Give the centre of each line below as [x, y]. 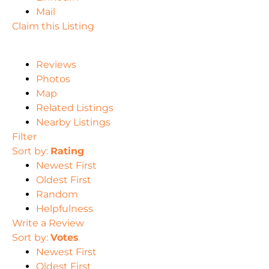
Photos [53, 79]
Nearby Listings [73, 122]
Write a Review [48, 223]
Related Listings [75, 108]
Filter [24, 137]
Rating [67, 151]
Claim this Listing [53, 26]
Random [57, 195]
